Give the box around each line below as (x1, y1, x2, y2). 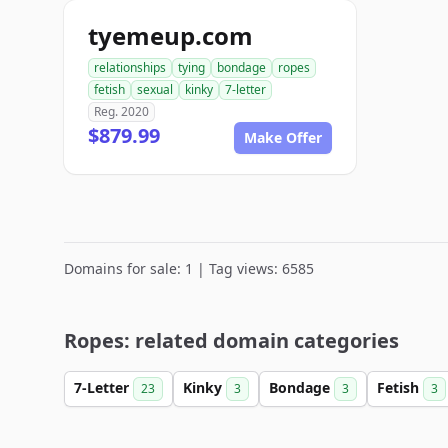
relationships (94, 59, 166, 76)
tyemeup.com (88, 19, 253, 52)
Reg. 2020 (94, 103, 149, 120)
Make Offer (244, 128, 322, 147)
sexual (137, 81, 173, 98)
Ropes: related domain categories (64, 327, 399, 354)
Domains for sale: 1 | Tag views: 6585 (64, 259, 314, 278)
